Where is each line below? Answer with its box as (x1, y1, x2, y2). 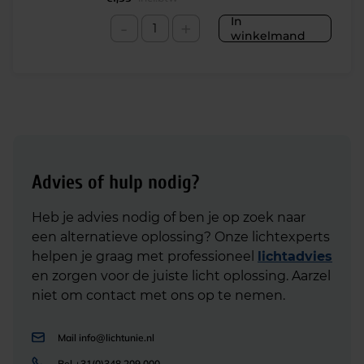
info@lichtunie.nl (79, 331, 154, 344)
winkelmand (231, 28, 305, 43)
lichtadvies (258, 249, 332, 264)
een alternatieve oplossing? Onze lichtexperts (32, 229, 330, 245)
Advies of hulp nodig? (32, 171, 199, 193)
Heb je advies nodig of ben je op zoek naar (32, 210, 305, 225)
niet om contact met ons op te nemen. (32, 288, 285, 303)
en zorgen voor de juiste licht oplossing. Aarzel (32, 268, 331, 284)
